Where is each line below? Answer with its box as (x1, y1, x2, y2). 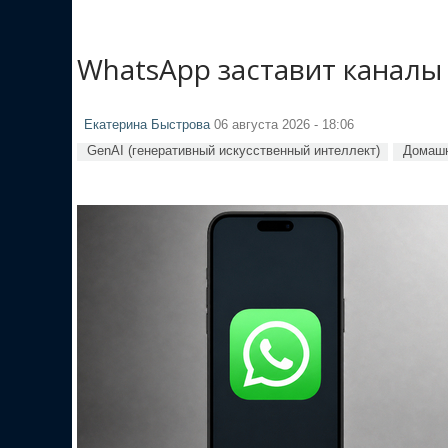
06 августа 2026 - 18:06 (210, 117, 354, 132)
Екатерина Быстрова (84, 117, 210, 132)
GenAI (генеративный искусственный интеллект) (87, 142, 380, 158)
